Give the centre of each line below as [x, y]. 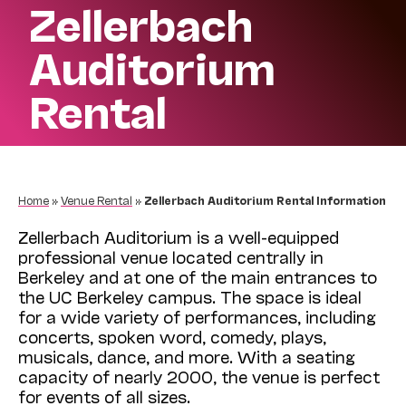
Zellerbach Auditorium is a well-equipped [179, 237]
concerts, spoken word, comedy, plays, [172, 337]
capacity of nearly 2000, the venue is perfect [199, 377]
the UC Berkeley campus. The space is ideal [190, 297]
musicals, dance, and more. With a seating [187, 357]
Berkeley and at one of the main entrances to [198, 277]
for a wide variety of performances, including [197, 317]
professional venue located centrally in [171, 257]
